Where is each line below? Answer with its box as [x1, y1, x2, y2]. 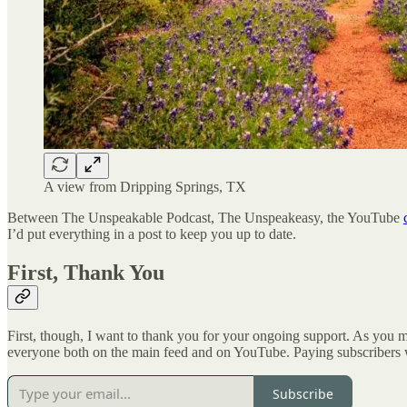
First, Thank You [7, 261, 164, 285]
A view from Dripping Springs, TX [44, 179, 246, 195]
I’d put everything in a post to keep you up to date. [7, 226, 300, 243]
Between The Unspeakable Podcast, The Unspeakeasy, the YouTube [7, 210, 403, 226]
